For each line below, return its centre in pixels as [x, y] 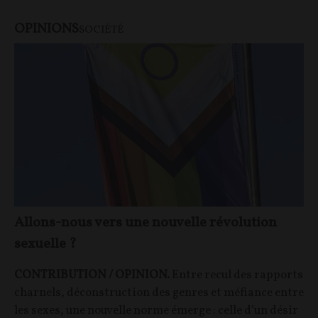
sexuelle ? [45, 244]
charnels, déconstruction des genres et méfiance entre [159, 292]
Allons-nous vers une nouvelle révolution [146, 223]
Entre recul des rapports [237, 275]
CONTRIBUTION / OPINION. [93, 275]
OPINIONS [46, 29]
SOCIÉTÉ [101, 30]
